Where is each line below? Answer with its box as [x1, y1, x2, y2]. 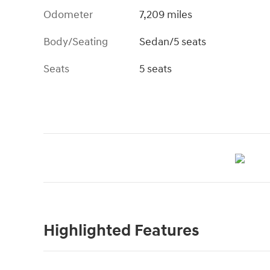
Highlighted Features [43, 220, 199, 241]
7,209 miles [139, 7, 193, 22]
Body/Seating [43, 34, 108, 49]
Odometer [43, 7, 93, 22]
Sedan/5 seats [139, 34, 207, 49]
